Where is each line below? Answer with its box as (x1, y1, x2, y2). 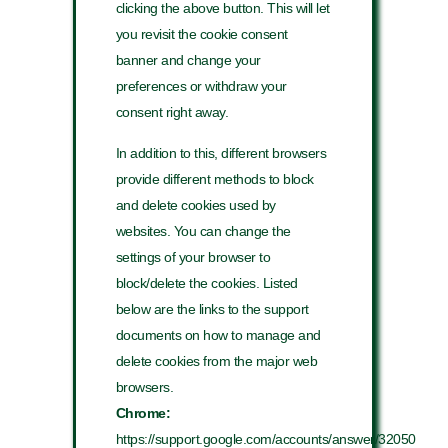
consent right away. (115, 104, 229, 121)
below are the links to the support (115, 300, 309, 317)
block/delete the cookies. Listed (115, 274, 298, 291)
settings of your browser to (115, 248, 271, 265)
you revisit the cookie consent (115, 26, 288, 43)
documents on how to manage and (115, 326, 321, 343)
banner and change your (115, 52, 261, 69)
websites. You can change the (115, 222, 291, 239)
